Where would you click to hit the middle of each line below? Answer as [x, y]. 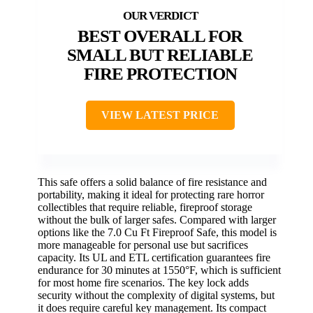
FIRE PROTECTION [160, 73]
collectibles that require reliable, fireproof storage [145, 207]
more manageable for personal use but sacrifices [143, 245]
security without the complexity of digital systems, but [156, 295]
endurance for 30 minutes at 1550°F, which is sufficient [159, 270]
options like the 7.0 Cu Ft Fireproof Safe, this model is [157, 232]
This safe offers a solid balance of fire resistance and [152, 182]
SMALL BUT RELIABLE [160, 54]
